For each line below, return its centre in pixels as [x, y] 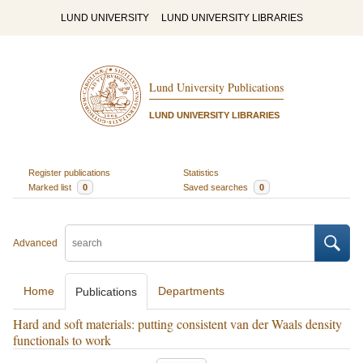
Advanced [35, 243]
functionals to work [62, 340]
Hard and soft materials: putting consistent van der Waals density [177, 324]
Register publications [69, 172]
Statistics [201, 172]
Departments [191, 291]
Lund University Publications [216, 88]
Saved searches [217, 187]
